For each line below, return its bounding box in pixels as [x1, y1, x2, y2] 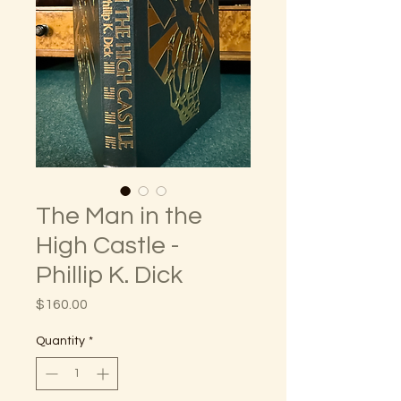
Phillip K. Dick [36, 262, 183, 289]
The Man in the [36, 203, 202, 230]
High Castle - [36, 233, 179, 260]
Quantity [36, 335, 85, 348]
